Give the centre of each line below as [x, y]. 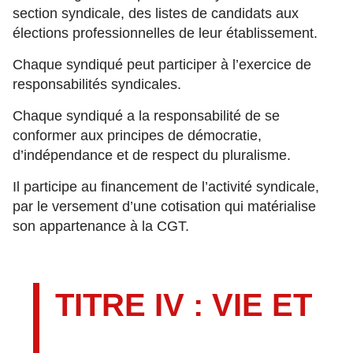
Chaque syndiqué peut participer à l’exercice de [162, 65]
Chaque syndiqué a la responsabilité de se [146, 116]
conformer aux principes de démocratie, [137, 136]
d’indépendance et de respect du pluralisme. [152, 155]
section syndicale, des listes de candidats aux [156, 13]
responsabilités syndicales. [97, 84]
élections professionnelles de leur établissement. [165, 33]
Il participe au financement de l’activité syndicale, [166, 187]
